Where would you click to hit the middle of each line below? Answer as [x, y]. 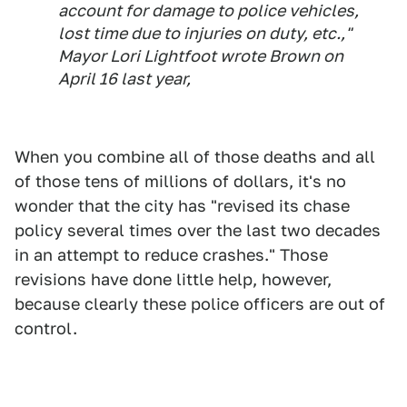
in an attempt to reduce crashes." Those [171, 255]
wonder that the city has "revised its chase [182, 206]
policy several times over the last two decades [198, 231]
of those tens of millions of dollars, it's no [180, 182]
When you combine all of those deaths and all [195, 157]
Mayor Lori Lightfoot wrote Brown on [201, 56]
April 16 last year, [124, 79]
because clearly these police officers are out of [200, 304]
